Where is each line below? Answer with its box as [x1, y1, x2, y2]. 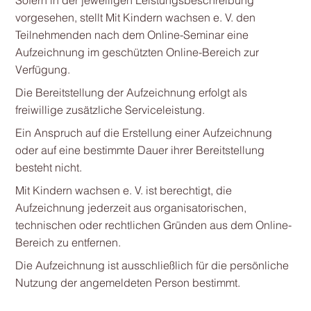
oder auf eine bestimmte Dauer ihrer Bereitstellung [15, 143, 264, 157]
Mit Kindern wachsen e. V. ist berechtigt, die [15, 183, 232, 197]
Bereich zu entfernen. [15, 235, 121, 249]
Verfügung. [15, 62, 70, 76]
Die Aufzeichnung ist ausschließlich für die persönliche [15, 258, 289, 272]
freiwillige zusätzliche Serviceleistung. [15, 103, 205, 117]
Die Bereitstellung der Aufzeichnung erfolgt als [15, 85, 247, 99]
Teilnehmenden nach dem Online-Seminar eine [15, 28, 249, 42]
